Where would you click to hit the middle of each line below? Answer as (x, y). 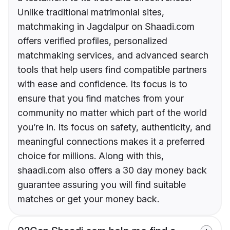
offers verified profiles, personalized (92, 41)
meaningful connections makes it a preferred (111, 142)
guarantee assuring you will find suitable (102, 185)
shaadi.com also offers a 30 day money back (112, 170)
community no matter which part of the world (112, 113)
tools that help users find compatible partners (112, 70)
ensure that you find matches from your (101, 99)
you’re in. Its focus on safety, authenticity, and (114, 127)
